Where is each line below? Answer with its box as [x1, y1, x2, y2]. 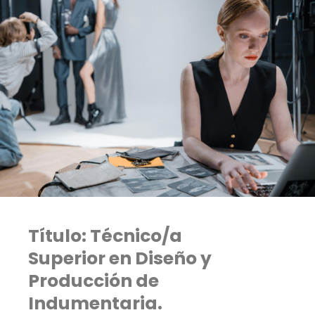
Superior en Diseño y [28, 245, 212, 271]
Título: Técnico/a [28, 223, 182, 248]
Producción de [28, 268, 159, 293]
